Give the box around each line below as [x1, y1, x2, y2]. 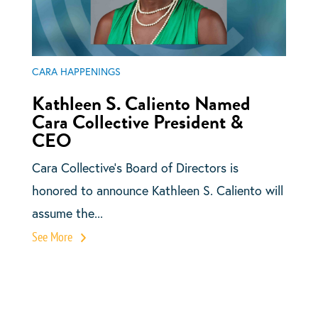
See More [31, 229, 75, 246]
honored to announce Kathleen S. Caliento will [31, 182, 283, 199]
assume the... [31, 204, 103, 222]
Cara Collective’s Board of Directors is [31, 159, 238, 177]
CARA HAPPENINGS [31, 65, 121, 79]
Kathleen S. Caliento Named [31, 89, 251, 119]
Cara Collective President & [31, 108, 243, 137]
